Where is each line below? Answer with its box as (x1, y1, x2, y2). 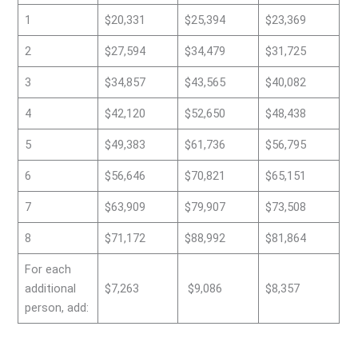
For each (24, 262, 71, 277)
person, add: (24, 300, 89, 316)
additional (24, 281, 76, 296)
